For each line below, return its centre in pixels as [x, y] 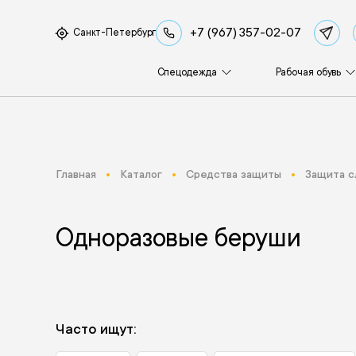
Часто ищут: [95, 329]
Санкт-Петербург [114, 33]
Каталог [141, 174]
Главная [75, 174]
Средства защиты [233, 174]
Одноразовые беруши [178, 238]
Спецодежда [187, 72]
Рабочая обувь [308, 72]
